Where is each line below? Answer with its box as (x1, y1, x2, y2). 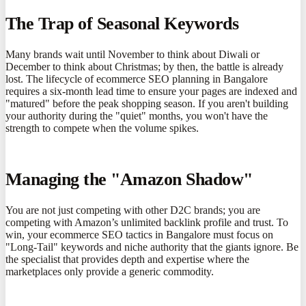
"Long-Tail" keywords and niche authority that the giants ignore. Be (5, 241, 298, 253)
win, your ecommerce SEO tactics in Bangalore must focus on (5, 229, 273, 241)
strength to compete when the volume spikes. (5, 122, 199, 134)
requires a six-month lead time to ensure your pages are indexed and (5, 85, 297, 97)
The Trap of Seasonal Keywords (5, 13, 239, 33)
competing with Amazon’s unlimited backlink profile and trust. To (5, 217, 288, 229)
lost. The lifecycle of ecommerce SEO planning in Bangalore (5, 72, 268, 85)
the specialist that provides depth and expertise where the (5, 253, 249, 266)
